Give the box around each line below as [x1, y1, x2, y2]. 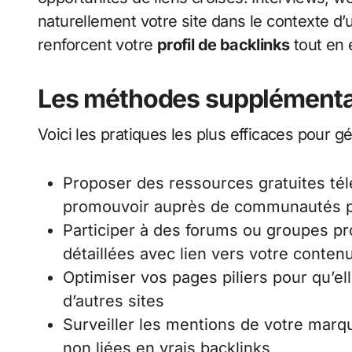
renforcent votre [38, 35, 157, 55]
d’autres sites [63, 291, 164, 311]
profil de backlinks [156, 35, 290, 55]
